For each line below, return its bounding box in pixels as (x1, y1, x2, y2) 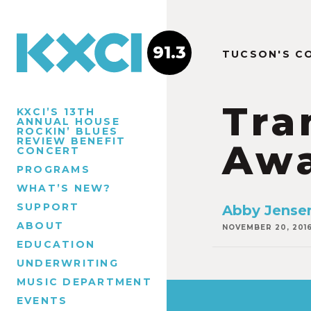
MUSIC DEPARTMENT (17, 275, 152, 288)
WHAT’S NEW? (17, 181, 112, 194)
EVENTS (17, 294, 68, 307)
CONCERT (17, 144, 81, 157)
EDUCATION (17, 237, 96, 251)
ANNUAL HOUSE (17, 115, 120, 128)
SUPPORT (17, 200, 80, 213)
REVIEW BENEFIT (17, 134, 126, 147)
